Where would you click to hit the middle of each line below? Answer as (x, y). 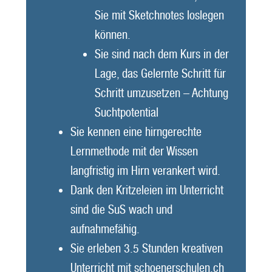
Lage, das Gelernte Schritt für (160, 73)
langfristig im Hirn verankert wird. (145, 170)
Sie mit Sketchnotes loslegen (159, 15)
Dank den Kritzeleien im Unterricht (147, 190)
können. (112, 34)
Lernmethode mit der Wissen (134, 151)
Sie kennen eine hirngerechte (136, 131)
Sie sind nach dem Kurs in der (161, 54)
